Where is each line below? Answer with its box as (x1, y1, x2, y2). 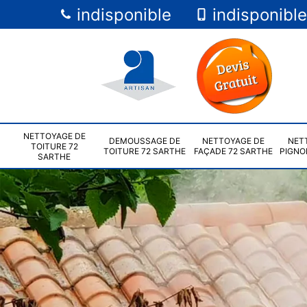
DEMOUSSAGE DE (108, 135, 180, 146)
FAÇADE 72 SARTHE (194, 145, 273, 156)
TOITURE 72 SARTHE (103, 145, 186, 156)
